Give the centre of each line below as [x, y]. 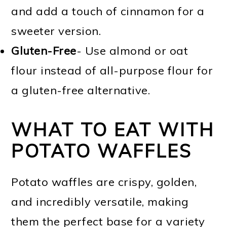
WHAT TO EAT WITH [113, 129]
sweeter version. [56, 31]
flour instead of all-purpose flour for [112, 70]
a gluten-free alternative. [81, 90]
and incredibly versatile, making [100, 201]
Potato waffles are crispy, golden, [104, 182]
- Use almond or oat [132, 50]
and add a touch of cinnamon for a [108, 11]
